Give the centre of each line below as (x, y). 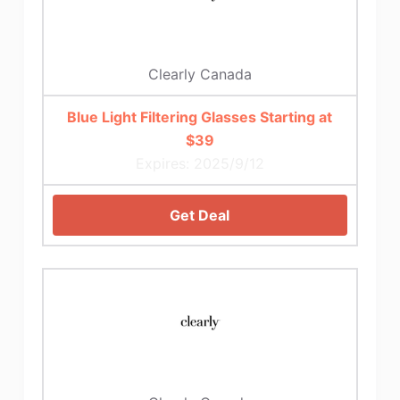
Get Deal (200, 215)
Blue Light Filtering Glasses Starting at (200, 117)
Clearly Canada (200, 74)
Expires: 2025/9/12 (200, 163)
